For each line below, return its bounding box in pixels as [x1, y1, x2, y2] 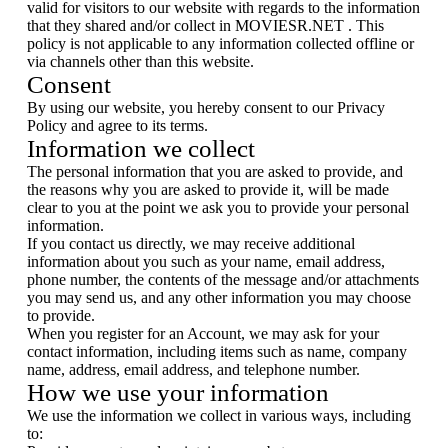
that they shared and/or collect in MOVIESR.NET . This [27, 17, 384, 34]
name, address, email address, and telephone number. [27, 361, 360, 378]
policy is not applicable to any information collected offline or [27, 35, 414, 52]
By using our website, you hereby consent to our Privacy [27, 99, 385, 116]
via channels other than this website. [27, 53, 254, 70]
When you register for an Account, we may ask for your [27, 325, 379, 342]
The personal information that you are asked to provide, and [27, 163, 403, 180]
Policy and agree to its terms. [27, 117, 208, 134]
